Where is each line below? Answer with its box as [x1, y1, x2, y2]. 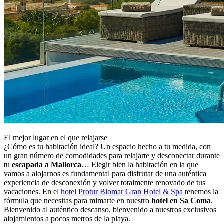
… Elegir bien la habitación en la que [81, 160, 198, 169]
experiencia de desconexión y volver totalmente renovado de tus [4, 178, 205, 187]
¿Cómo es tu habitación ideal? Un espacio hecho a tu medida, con [4, 142, 211, 151]
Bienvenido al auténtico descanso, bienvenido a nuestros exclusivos [4, 205, 216, 214]
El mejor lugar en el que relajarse [4, 133, 107, 142]
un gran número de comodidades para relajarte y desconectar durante [4, 151, 220, 160]
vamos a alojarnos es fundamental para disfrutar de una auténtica [4, 169, 206, 178]
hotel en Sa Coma [151, 196, 211, 205]
